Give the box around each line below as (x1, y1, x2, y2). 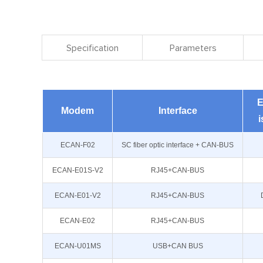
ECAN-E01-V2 (54, 191, 101, 200)
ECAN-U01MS (54, 242, 101, 250)
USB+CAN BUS (152, 242, 203, 250)
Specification (66, 43, 119, 53)
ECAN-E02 (60, 217, 95, 225)
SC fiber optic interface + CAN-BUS (122, 141, 234, 149)
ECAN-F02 (60, 141, 95, 149)
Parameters (169, 43, 217, 53)
